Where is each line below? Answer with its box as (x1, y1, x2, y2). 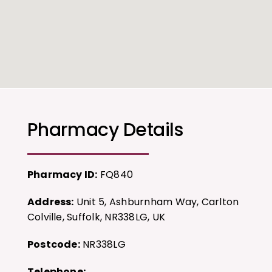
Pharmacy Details (27, 117, 183, 143)
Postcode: (27, 237, 80, 252)
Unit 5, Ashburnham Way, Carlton (73, 195, 239, 209)
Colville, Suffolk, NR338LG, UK (27, 210, 165, 225)
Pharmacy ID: (27, 168, 98, 182)
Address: (27, 195, 74, 209)
